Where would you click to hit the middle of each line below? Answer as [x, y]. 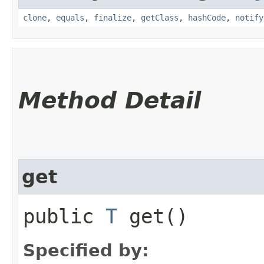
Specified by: [86, 250]
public [64, 216]
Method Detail [110, 100]
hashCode [207, 17]
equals [70, 17]
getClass [160, 17]
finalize [113, 17]
